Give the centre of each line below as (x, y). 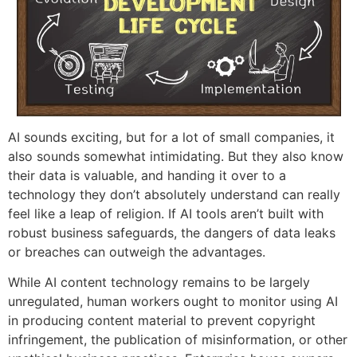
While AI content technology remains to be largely (159, 282)
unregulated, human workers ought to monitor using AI (173, 302)
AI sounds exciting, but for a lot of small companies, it (171, 137)
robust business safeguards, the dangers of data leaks (172, 232)
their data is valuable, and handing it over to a (147, 175)
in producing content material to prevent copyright (162, 321)
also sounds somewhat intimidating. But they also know (176, 156)
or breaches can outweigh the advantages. (137, 251)
